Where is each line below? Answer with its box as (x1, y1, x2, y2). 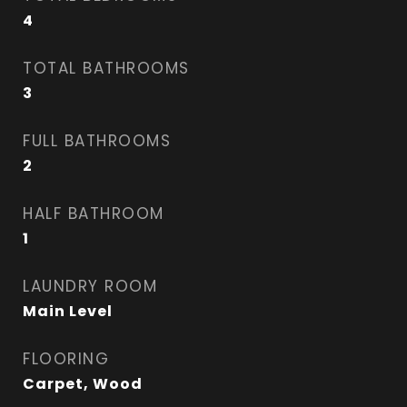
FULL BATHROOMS (23, 130, 171, 152)
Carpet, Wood (23, 373, 143, 394)
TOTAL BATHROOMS (23, 57, 190, 79)
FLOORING (23, 348, 109, 370)
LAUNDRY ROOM (23, 275, 157, 297)
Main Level (23, 301, 113, 322)
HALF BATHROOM (23, 203, 164, 224)
